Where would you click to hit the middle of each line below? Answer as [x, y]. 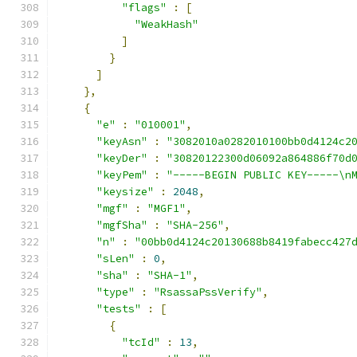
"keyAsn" [122, 141]
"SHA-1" [170, 275]
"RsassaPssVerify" [208, 292]
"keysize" [125, 192]
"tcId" [141, 342]
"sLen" [116, 259]
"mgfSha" [122, 225]
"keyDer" [122, 158]
